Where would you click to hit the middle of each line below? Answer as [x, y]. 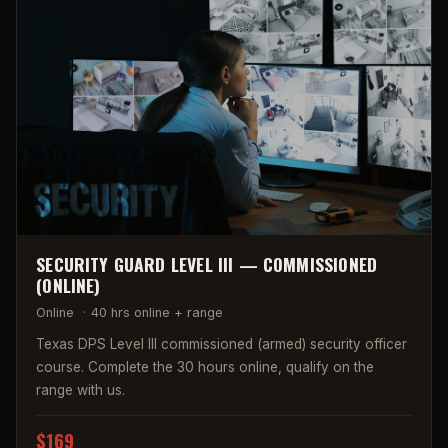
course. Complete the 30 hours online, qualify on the [205, 366]
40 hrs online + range [156, 313]
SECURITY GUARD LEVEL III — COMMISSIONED [207, 263]
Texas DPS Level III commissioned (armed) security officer [222, 343]
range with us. [81, 389]
